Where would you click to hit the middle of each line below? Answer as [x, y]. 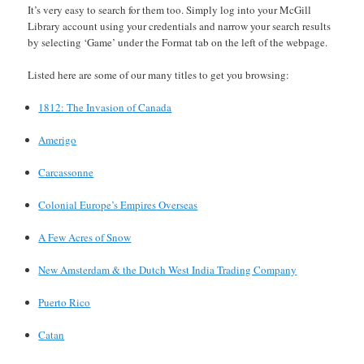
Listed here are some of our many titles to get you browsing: [159, 74]
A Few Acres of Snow [85, 237]
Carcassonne [66, 172]
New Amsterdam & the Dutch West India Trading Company [168, 269]
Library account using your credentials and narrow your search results [180, 26]
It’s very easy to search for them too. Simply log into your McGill [170, 9]
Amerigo [58, 139]
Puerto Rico [65, 302]
